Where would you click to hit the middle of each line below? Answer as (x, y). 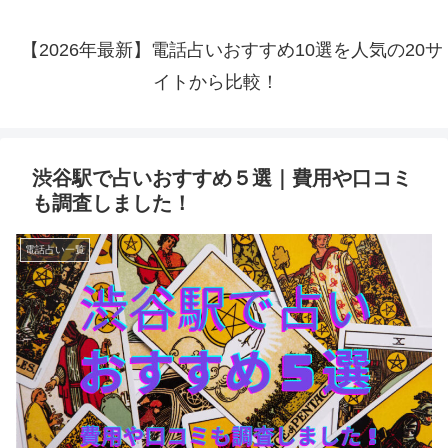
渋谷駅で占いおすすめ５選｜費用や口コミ (222, 178)
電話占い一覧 (55, 250)
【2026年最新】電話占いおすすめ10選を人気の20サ (232, 50)
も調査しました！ (112, 203)
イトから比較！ (216, 82)
